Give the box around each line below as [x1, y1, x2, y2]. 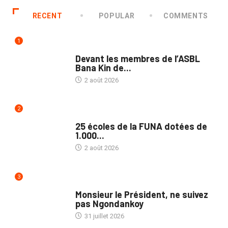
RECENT [32, 11, 63, 20]
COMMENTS [163, 11, 209, 20]
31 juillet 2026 [82, 212, 124, 220]
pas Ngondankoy [75, 198, 144, 210]
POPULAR [98, 11, 135, 20]
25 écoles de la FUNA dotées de [75, 121, 207, 132]
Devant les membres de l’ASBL [75, 52, 200, 64]
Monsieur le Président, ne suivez [75, 189, 208, 201]
